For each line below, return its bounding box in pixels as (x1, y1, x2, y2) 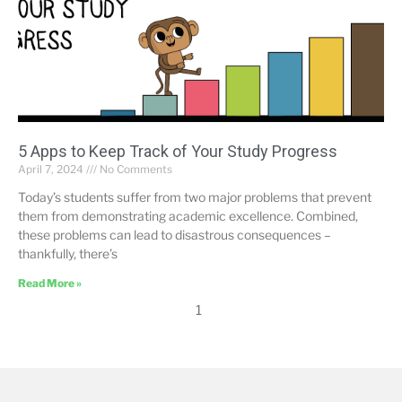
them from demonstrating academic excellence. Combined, (18, 207, 358, 223)
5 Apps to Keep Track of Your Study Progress (18, 141, 337, 161)
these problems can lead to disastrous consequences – (18, 226, 331, 242)
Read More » (18, 275, 82, 290)
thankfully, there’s (18, 245, 118, 261)
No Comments (97, 162, 172, 176)
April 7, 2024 (18, 162, 86, 176)
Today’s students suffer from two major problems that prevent (18, 188, 371, 205)
